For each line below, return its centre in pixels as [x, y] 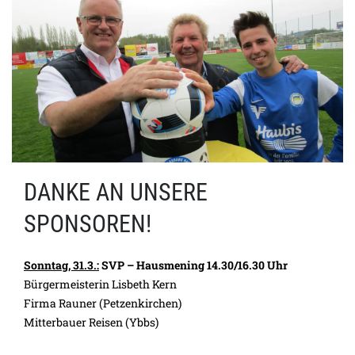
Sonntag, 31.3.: [61, 265]
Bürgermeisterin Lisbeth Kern [100, 284]
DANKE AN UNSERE [116, 193]
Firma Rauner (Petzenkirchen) [103, 303]
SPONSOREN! [88, 224]
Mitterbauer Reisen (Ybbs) [91, 323]
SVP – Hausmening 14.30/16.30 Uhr [193, 265]
